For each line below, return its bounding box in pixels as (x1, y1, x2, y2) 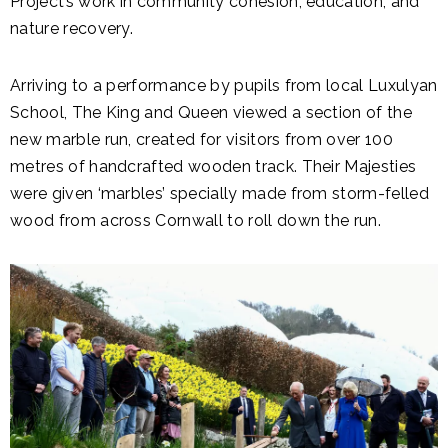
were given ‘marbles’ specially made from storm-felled (10, 184, 429, 203)
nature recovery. (10, 19, 134, 38)
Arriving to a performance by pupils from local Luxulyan (10, 76, 438, 95)
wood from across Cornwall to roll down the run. (10, 211, 386, 230)
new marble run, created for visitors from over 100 (10, 130, 394, 149)
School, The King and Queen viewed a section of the (10, 103, 413, 122)
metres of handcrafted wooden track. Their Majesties (10, 157, 417, 176)
